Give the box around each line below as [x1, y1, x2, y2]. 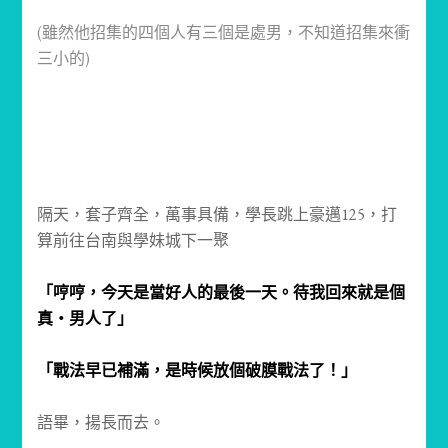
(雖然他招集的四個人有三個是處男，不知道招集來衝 [37, 22, 411, 44]
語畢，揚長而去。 [37, 412, 166, 434]
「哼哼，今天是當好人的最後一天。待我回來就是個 [37, 282, 406, 304]
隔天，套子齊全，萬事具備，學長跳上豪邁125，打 [37, 204, 398, 226]
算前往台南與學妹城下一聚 [37, 230, 230, 252]
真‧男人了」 [37, 308, 134, 330]
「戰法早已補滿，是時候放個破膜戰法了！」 [37, 360, 358, 382]
